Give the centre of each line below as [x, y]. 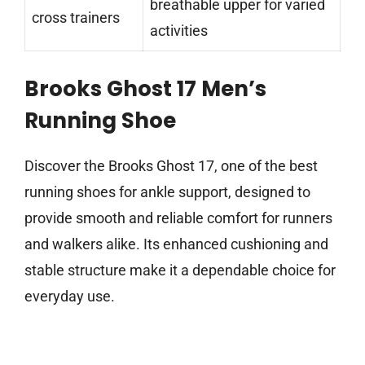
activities [179, 31]
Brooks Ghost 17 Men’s [145, 89]
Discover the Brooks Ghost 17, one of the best [171, 166]
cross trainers [76, 18]
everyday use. [70, 297]
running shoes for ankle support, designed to [167, 192]
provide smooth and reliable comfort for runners [178, 218]
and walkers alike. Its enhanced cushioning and [176, 244]
